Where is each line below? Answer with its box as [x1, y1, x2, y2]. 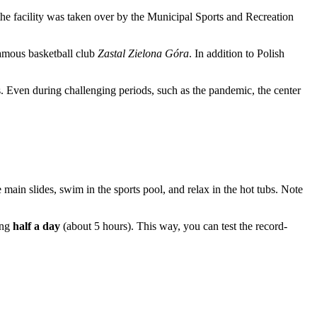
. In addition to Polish [189, 47, 284, 60]
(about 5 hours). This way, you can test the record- [60, 220, 287, 233]
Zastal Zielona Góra [98, 47, 189, 60]
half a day [13, 220, 60, 233]
